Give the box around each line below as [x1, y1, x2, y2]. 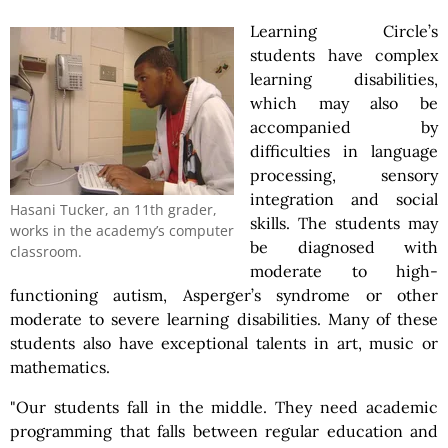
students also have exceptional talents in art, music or [10, 333, 438, 353]
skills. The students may [250, 213, 438, 233]
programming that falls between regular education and [10, 421, 438, 441]
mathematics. [10, 357, 110, 377]
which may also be [250, 93, 438, 113]
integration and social [250, 189, 438, 209]
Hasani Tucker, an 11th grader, [10, 199, 217, 219]
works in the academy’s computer [10, 220, 234, 240]
